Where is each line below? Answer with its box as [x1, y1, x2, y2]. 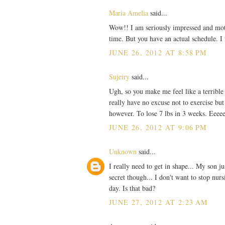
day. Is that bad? [109, 183, 155, 193]
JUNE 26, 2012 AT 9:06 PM [109, 122, 207, 132]
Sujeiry [109, 71, 130, 81]
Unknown [109, 146, 137, 156]
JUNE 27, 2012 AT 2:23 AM [109, 197, 208, 207]
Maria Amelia [109, 8, 148, 18]
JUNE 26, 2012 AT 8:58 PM [109, 47, 207, 57]
